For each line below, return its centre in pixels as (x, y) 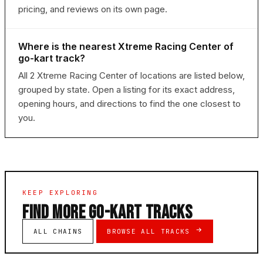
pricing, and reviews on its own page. (93, 9)
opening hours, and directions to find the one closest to (129, 104)
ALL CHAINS (58, 232)
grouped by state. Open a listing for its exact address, (127, 90)
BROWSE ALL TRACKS (151, 232)
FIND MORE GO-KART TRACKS (107, 213)
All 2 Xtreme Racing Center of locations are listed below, (131, 76)
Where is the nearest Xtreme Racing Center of (126, 47)
